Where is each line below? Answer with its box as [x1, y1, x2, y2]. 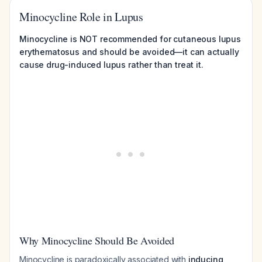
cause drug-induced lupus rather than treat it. [19, 60, 204, 70]
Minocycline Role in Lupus [19, 9, 143, 25]
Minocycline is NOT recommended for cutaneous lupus [19, 34, 241, 44]
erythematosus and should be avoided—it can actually [19, 47, 239, 57]
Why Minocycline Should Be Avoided [19, 233, 174, 247]
